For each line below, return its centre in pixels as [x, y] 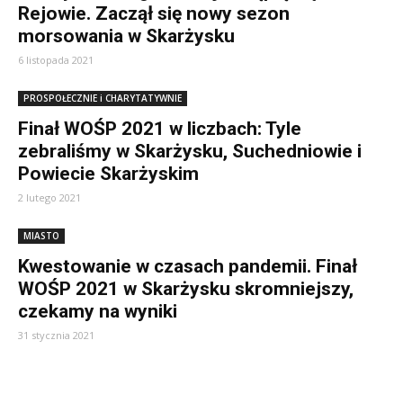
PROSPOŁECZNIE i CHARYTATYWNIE [103, 98]
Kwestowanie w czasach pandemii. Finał [188, 266]
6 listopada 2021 [56, 60]
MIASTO [41, 236]
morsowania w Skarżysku [126, 36]
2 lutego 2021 [49, 197]
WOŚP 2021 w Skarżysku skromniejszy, [186, 289]
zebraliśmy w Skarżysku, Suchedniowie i [190, 151]
